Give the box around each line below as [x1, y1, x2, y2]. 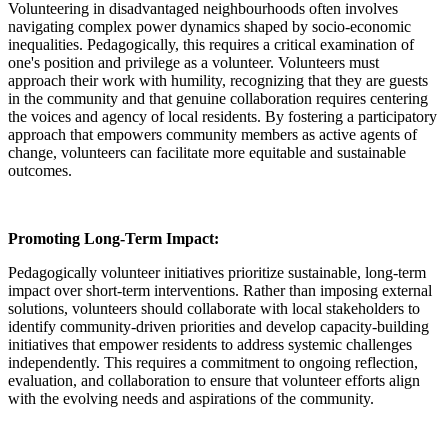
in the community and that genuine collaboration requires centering [8, 89, 428, 107]
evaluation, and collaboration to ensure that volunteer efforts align [8, 371, 420, 389]
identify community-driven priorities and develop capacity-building [8, 317, 429, 335]
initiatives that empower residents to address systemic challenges [8, 335, 412, 353]
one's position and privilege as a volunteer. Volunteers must [8, 53, 379, 71]
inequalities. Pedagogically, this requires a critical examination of [8, 35, 414, 53]
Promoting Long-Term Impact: [8, 229, 219, 247]
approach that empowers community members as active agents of [8, 125, 417, 143]
